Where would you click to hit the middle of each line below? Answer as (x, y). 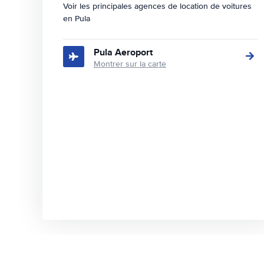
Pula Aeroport (123, 52)
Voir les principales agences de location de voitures (157, 6)
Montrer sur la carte (130, 64)
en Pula (77, 19)
